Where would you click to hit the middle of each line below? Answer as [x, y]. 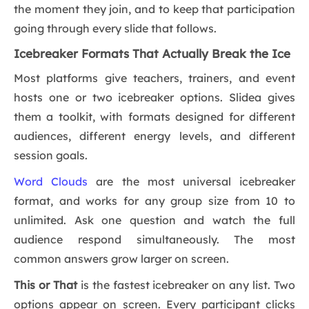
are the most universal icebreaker [192, 182]
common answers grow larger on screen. [121, 259]
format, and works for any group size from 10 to [154, 201]
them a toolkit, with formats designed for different [154, 117]
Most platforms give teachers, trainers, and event [154, 78]
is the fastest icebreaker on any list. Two [186, 285]
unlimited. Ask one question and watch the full [154, 220]
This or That [46, 285]
